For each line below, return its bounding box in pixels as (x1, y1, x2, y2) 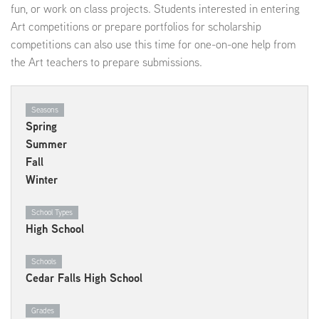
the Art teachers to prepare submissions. (11, 53, 202, 70)
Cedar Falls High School (26, 269, 142, 286)
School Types (31, 206, 73, 218)
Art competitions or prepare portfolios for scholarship (11, 18, 261, 35)
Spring (26, 117, 57, 135)
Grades (31, 304, 54, 316)
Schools (31, 255, 56, 267)
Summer (26, 135, 67, 152)
